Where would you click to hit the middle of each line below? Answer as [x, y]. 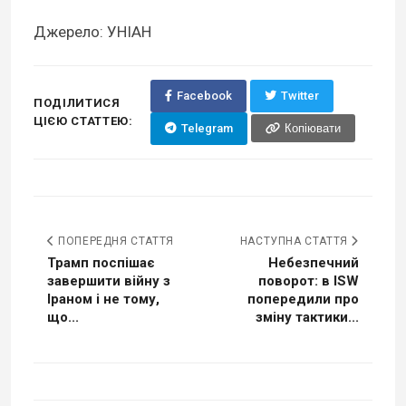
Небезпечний [314, 262]
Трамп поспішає [101, 262]
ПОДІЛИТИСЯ [77, 102]
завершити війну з [109, 280]
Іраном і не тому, [103, 299]
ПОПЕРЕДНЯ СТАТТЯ [114, 241]
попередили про [303, 299]
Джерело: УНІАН [92, 31]
